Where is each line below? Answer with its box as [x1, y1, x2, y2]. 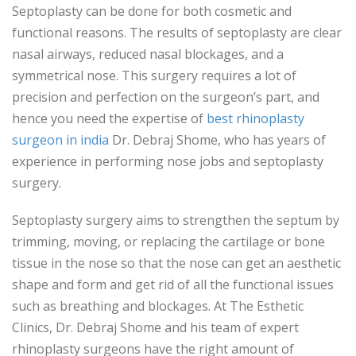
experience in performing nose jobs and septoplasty [12, 153, 323, 171]
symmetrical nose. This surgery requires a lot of [12, 67, 296, 85]
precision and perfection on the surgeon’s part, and [12, 88, 319, 106]
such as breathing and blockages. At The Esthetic [12, 297, 304, 315]
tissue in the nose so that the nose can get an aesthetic [12, 254, 341, 273]
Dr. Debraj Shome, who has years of [109, 131, 326, 149]
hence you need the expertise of [12, 110, 207, 128]
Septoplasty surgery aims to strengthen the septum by [12, 211, 339, 230]
